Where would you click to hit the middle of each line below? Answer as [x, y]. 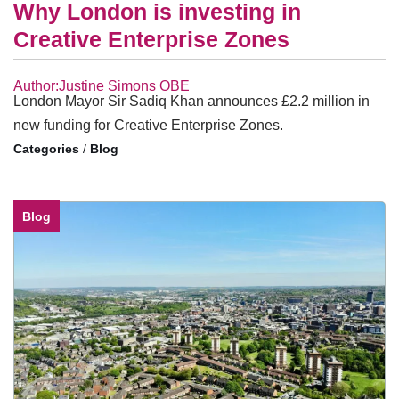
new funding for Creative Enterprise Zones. [148, 126]
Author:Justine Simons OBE [102, 86]
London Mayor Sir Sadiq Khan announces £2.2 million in [191, 102]
